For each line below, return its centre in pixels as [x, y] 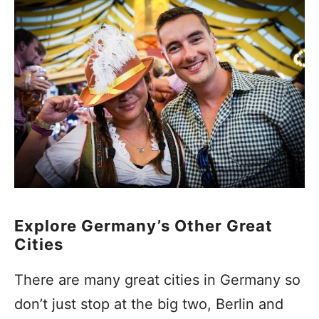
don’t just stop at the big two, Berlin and [149, 304]
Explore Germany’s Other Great [143, 225]
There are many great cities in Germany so [157, 279]
